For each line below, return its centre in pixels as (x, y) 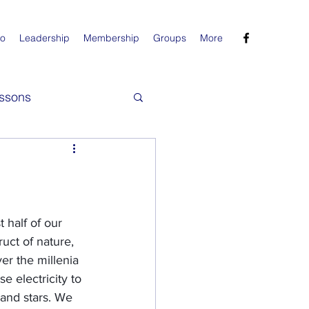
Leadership (44, 38)
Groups (170, 38)
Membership (111, 38)
